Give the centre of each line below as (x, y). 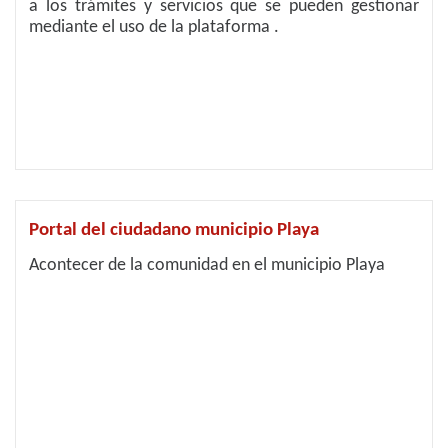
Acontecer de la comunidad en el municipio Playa (207, 265)
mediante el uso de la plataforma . (154, 27)
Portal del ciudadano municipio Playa (174, 230)
